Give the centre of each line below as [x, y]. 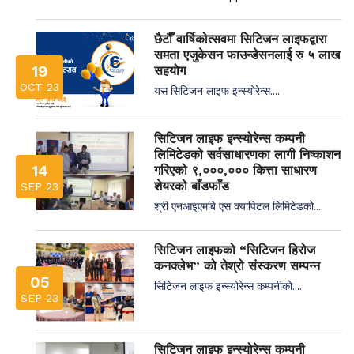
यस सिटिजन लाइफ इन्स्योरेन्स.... [217, 90]
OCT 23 [40, 87]
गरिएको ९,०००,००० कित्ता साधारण [235, 170]
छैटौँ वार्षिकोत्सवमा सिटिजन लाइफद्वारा [241, 39]
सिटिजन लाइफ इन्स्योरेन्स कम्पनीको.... [228, 285]
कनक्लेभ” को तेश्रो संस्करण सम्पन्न [237, 265]
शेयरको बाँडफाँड [192, 186]
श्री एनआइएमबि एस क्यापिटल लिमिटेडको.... [239, 205]
